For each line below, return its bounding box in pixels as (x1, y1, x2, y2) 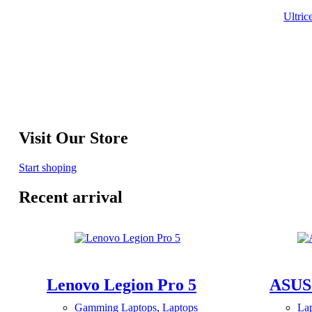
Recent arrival (19, 187, 123, 206)
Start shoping (19, 161, 77, 173)
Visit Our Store (19, 128, 128, 147)
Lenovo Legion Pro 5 (47, 275, 196, 294)
